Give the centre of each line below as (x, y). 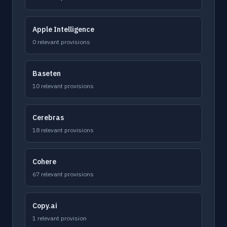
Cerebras (48, 118)
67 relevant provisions (63, 174)
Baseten (47, 73)
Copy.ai (45, 206)
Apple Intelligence (63, 29)
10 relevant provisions (63, 86)
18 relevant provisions (63, 130)
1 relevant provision (60, 218)
